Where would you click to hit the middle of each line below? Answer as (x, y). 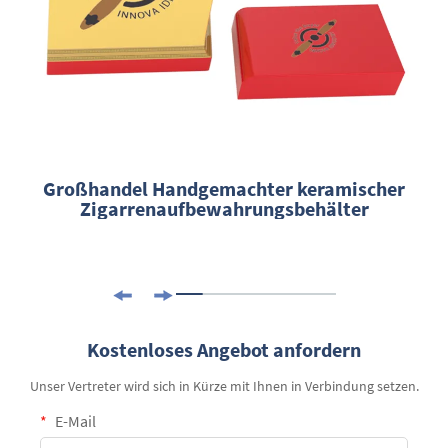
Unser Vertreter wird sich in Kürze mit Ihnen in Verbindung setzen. (224, 385)
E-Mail (74, 420)
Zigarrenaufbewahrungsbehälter (224, 208)
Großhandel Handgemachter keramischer (224, 188)
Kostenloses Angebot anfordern (224, 349)
